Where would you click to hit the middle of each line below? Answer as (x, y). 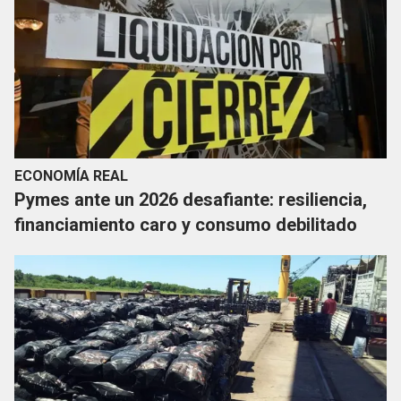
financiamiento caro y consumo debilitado (186, 225)
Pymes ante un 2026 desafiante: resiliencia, (191, 200)
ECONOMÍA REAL (71, 176)
